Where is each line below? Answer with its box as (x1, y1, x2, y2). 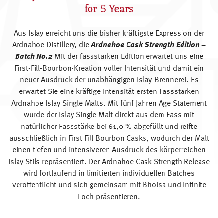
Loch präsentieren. (78, 193, 140, 201)
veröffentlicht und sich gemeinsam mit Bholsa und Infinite (12, 181, 206, 189)
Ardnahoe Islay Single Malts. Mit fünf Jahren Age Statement (11, 99, 207, 108)
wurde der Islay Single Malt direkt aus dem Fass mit (24, 111, 194, 119)
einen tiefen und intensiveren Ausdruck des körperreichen (12, 146, 206, 154)
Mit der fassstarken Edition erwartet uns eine (54, 53, 203, 61)
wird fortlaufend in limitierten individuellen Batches (23, 169, 195, 178)
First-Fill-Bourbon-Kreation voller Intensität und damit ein (14, 64, 204, 73)
